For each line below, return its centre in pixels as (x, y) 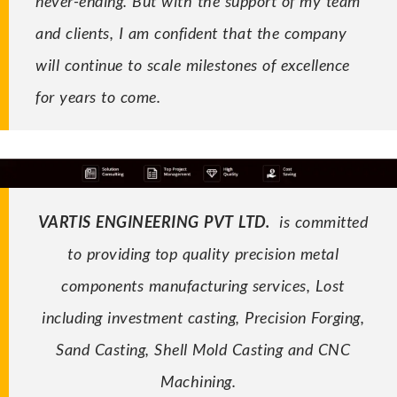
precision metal (284, 253)
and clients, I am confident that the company (191, 32)
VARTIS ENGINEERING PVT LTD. (156, 221)
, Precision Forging (298, 317)
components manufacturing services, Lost (203, 285)
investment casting (171, 317)
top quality (192, 253)
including (74, 317)
